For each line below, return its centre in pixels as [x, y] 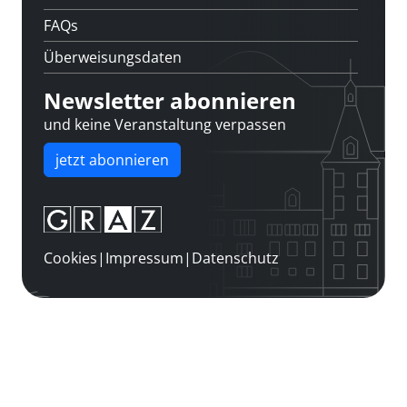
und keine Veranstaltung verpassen [165, 124]
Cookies [70, 258]
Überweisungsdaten [113, 57]
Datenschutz [235, 258]
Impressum [144, 258]
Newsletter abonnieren [170, 100]
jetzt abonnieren [112, 159]
